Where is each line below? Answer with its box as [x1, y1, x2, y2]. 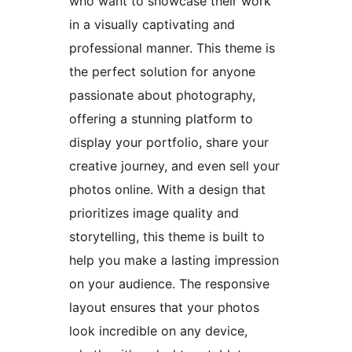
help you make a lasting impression [69, 252, 279, 269]
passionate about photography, [69, 87, 255, 104]
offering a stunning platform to [69, 111, 253, 127]
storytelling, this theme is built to [69, 229, 265, 245]
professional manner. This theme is [69, 40, 275, 57]
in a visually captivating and [69, 16, 235, 33]
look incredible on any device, [69, 323, 247, 339]
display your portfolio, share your [69, 134, 269, 151]
